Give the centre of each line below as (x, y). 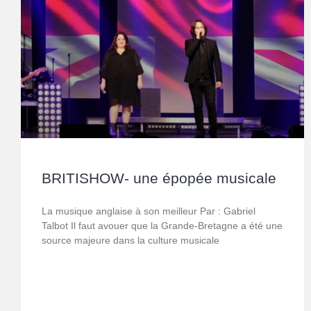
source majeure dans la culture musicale (131, 241)
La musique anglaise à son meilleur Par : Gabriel (149, 211)
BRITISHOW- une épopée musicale (159, 178)
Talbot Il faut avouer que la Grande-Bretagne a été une (162, 226)
